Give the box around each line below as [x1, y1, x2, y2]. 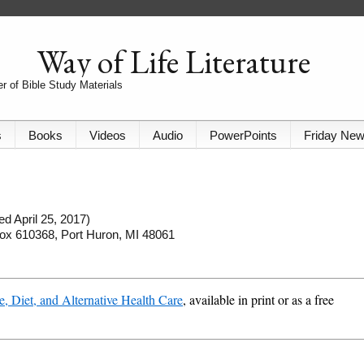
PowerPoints [210, 128, 277, 143]
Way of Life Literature [37, 41, 310, 84]
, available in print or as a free [183, 291, 334, 309]
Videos [89, 128, 126, 143]
